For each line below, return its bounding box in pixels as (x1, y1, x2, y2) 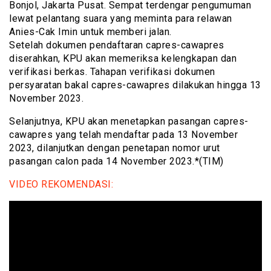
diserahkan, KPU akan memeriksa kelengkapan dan (9, 53, 237, 65)
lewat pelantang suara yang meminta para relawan (9, 13, 232, 25)
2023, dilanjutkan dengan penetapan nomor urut (9, 142, 220, 154)
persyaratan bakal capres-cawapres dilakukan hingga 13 (9, 79, 261, 91)
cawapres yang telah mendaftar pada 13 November (9, 129, 238, 141)
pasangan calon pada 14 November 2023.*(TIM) (9, 155, 224, 168)
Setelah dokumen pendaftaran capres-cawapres (9, 39, 224, 51)
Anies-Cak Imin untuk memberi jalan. (9, 26, 172, 38)
